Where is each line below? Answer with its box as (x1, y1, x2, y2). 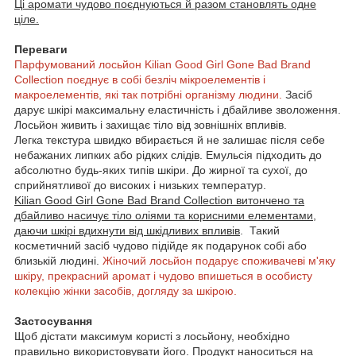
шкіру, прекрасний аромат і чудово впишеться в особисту (14, 269, 312, 282)
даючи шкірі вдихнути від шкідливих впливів (14, 223, 240, 237)
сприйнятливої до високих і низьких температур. (14, 178, 266, 192)
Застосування (14, 314, 92, 327)
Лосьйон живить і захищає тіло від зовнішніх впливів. (14, 118, 287, 131)
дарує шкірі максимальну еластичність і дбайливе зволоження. (14, 103, 341, 116)
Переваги (14, 42, 68, 56)
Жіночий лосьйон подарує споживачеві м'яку (103, 253, 335, 267)
